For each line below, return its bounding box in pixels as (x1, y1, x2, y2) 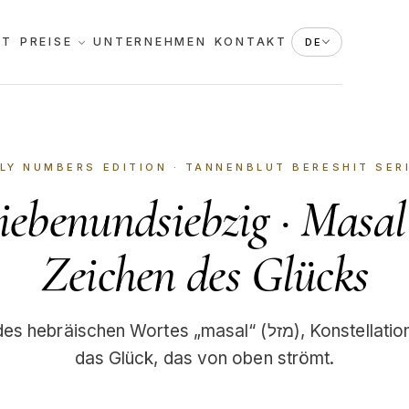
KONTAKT (214, 35, 288, 48)
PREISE (19, 35, 73, 48)
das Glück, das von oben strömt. (74, 348, 335, 369)
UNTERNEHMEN (93, 35, 207, 48)
